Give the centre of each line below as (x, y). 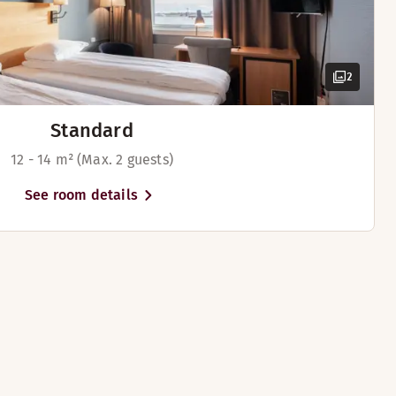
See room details (81, 195)
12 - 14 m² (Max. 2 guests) (92, 160)
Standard (92, 130)
